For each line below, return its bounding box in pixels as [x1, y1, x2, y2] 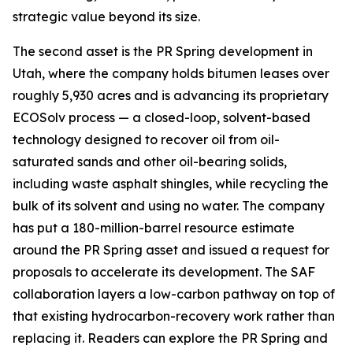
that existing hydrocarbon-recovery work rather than [13, 308, 335, 324]
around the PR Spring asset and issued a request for [13, 242, 329, 258]
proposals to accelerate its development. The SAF [13, 264, 315, 280]
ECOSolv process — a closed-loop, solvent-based [13, 110, 310, 125]
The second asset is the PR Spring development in [13, 43, 313, 59]
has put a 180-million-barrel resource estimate [13, 220, 295, 236]
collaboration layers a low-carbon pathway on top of [13, 286, 335, 302]
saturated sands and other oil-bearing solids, [13, 154, 287, 169]
